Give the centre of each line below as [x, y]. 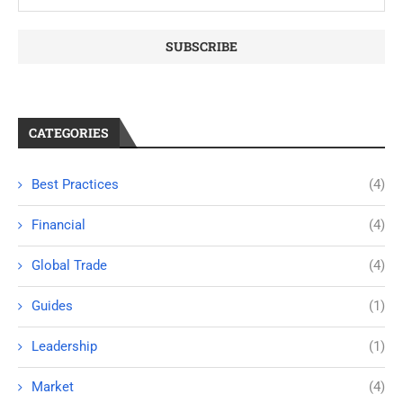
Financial [58, 225]
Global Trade [69, 266]
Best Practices [75, 185]
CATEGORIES [69, 133]
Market [53, 387]
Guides [52, 306]
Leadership [64, 347]
